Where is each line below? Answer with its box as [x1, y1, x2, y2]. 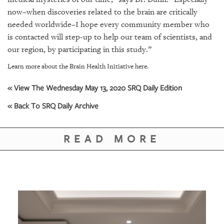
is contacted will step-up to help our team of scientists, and [7, 32, 212, 42]
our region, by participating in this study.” [7, 44, 151, 54]
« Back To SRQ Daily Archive [7, 100, 98, 110]
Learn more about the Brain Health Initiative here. [7, 62, 148, 70]
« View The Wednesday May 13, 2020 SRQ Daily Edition [7, 82, 182, 92]
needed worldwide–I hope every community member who [7, 19, 209, 29]
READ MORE [63, 132, 160, 146]
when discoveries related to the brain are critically [26, 7, 197, 17]
